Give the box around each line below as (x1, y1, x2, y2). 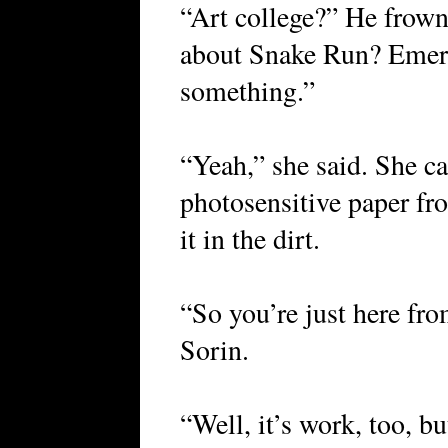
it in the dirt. (180, 220, 320, 257)
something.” (180, 72, 315, 109)
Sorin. (180, 331, 249, 368)
